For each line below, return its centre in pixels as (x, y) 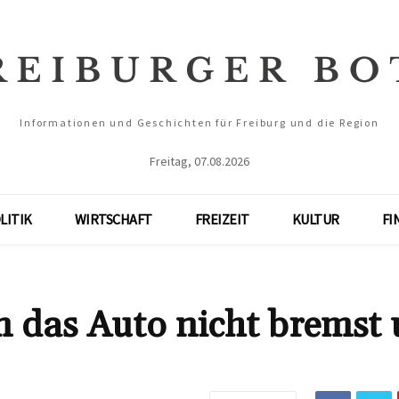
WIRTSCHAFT (113, 219)
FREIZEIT (222, 219)
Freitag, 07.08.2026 (199, 161)
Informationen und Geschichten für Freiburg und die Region (199, 122)
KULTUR (315, 219)
